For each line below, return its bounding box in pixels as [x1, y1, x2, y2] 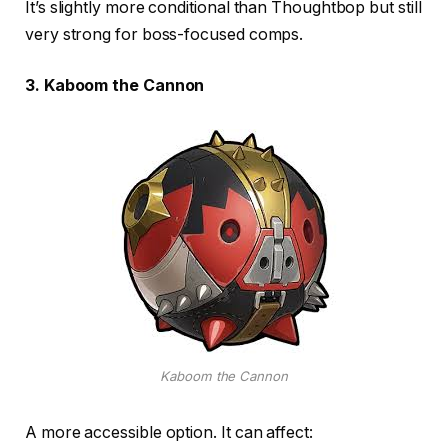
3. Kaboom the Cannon [25, 76, 205, 96]
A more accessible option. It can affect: [25, 423, 313, 443]
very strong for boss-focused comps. [25, 24, 304, 44]
